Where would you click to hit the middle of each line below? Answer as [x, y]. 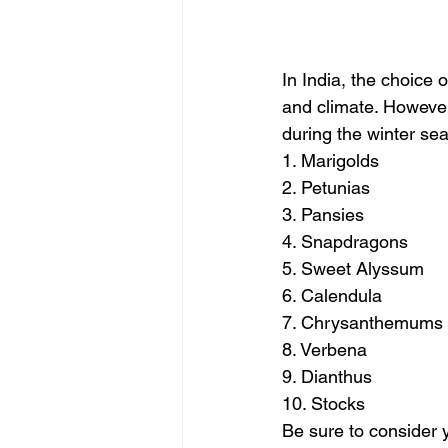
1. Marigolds [330, 160]
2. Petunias [326, 187]
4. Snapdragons [345, 241]
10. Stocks [323, 403]
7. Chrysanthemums [362, 322]
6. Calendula [332, 295]
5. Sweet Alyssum [353, 268]
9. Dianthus [327, 376]
